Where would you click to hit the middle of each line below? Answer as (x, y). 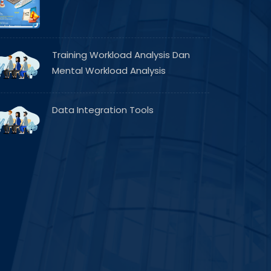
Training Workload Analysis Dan (121, 55)
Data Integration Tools (103, 110)
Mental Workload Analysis (109, 70)
